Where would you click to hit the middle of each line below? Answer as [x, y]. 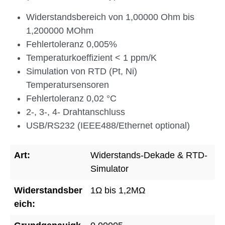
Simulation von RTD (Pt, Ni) [82, 71]
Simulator [109, 169]
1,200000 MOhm [60, 31]
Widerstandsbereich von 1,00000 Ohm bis [110, 17]
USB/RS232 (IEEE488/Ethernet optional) [108, 126]
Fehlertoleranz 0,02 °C [71, 98]
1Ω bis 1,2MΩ [118, 190]
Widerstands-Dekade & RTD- [149, 155]
